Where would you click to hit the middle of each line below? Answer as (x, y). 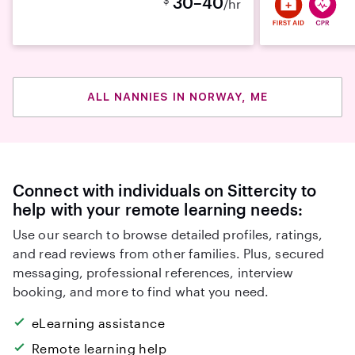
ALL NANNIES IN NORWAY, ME (177, 97)
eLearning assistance (98, 323)
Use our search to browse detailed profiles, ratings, (168, 234)
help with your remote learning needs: (158, 209)
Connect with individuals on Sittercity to (165, 190)
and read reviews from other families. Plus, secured (169, 253)
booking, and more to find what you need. (141, 291)
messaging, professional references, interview (153, 272)
